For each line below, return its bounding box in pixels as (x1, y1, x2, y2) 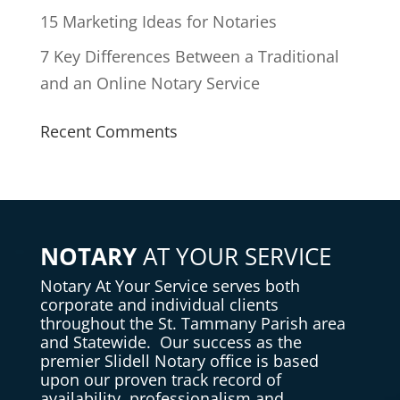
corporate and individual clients (39, 293, 279, 315)
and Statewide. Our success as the (39, 330, 302, 353)
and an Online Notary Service (39, 71, 260, 94)
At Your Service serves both (90, 274, 300, 296)
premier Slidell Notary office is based (39, 349, 319, 371)
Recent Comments (39, 120, 178, 142)
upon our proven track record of (39, 368, 281, 390)
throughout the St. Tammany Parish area (39, 312, 346, 334)
